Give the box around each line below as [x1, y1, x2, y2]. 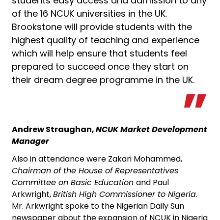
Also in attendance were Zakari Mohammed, [12, 153, 182, 165]
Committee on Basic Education [12, 177, 136, 189]
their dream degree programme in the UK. [12, 74, 194, 86]
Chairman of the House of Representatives [12, 165, 178, 177]
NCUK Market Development [96, 124, 207, 136]
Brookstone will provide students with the [12, 21, 192, 33]
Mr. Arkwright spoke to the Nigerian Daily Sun [12, 200, 184, 212]
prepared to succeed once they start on [12, 60, 189, 73]
